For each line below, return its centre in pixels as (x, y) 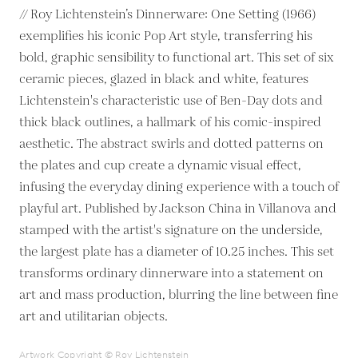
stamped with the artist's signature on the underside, (171, 230)
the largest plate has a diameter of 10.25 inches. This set (177, 252)
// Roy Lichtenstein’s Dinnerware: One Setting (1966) (167, 14)
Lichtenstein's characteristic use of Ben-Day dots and (171, 101)
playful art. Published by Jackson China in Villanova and (178, 209)
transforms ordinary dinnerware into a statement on (171, 273)
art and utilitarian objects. (93, 316)
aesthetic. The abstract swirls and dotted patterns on (171, 144)
